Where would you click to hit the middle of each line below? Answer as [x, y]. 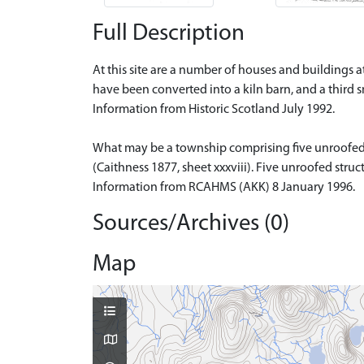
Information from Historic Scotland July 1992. [214, 109]
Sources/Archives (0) [191, 223]
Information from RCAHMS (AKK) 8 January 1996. [224, 187]
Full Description [169, 33]
